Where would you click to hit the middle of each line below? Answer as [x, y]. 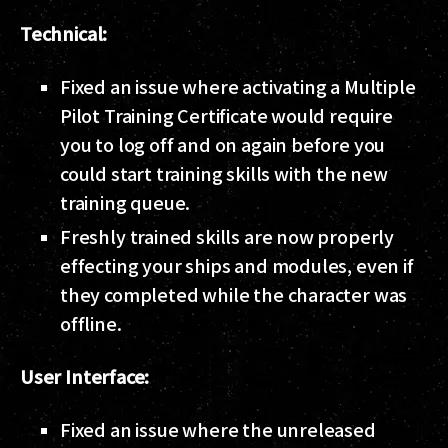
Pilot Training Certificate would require [226, 115]
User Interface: [85, 376]
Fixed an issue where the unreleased [218, 429]
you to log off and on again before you [223, 144]
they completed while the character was [234, 294]
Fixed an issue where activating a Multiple [238, 86]
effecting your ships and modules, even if [237, 265]
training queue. [125, 202]
